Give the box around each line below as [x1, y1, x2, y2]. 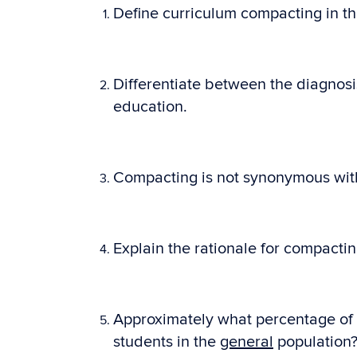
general [220, 332, 273, 351]
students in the [113, 332, 220, 351]
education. [113, 97, 187, 116]
